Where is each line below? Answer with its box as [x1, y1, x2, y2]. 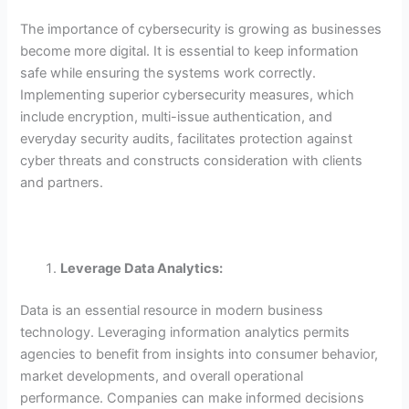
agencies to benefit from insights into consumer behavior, [20, 346, 379, 363]
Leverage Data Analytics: [60, 260, 224, 278]
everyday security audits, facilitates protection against [20, 130, 353, 147]
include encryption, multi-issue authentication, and [20, 108, 333, 125]
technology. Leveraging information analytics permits [20, 324, 351, 341]
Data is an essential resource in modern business [20, 302, 324, 320]
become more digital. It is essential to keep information [20, 42, 360, 59]
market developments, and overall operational [20, 368, 304, 385]
